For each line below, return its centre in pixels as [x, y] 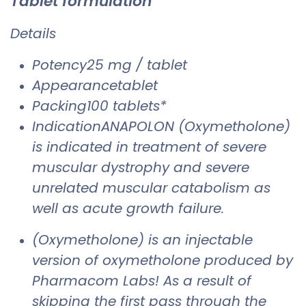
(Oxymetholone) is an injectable [142, 239]
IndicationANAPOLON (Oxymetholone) [161, 126]
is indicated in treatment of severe [149, 147]
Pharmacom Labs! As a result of [142, 280]
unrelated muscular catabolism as [151, 187]
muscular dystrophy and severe [141, 167]
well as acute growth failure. [128, 208]
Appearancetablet [95, 85]
